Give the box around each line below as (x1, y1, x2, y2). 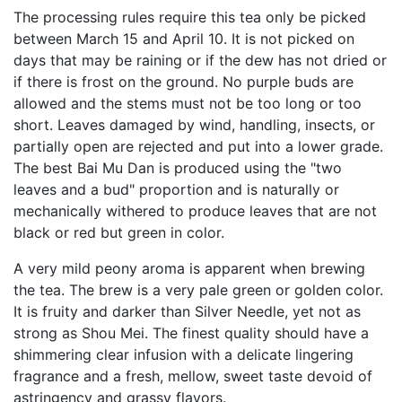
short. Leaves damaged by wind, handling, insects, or (13, 116, 375, 134)
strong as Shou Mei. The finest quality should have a (13, 324, 369, 342)
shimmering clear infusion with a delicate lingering (13, 345, 354, 363)
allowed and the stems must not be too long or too (13, 94, 362, 112)
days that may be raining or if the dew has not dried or (13, 51, 387, 69)
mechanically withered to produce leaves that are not (13, 202, 377, 220)
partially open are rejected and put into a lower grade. (13, 137, 383, 155)
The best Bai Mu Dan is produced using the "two (13, 159, 342, 177)
